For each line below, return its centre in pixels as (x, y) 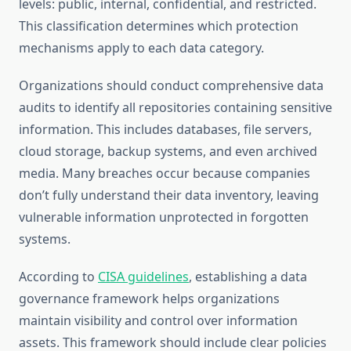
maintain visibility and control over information (158, 321)
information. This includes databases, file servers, (165, 130)
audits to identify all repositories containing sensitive (175, 108)
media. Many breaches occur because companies (165, 174)
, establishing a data (248, 277)
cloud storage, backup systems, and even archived (168, 152)
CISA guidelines (143, 277)
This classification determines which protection (159, 26)
